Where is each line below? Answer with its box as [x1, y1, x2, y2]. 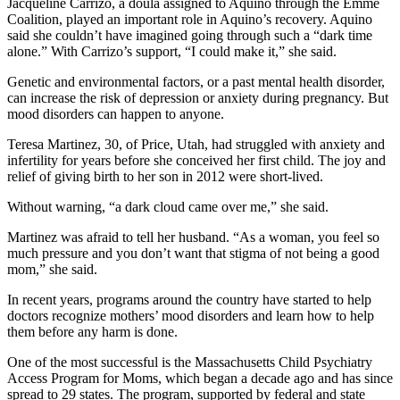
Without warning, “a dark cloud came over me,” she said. [7, 198, 329, 214]
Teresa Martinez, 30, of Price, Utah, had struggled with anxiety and [7, 136, 385, 152]
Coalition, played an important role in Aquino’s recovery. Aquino [7, 11, 372, 27]
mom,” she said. [7, 261, 97, 277]
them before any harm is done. [7, 323, 178, 339]
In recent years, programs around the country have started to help [7, 291, 371, 307]
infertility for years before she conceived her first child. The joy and [7, 152, 386, 168]
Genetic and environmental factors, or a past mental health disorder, [7, 73, 385, 89]
